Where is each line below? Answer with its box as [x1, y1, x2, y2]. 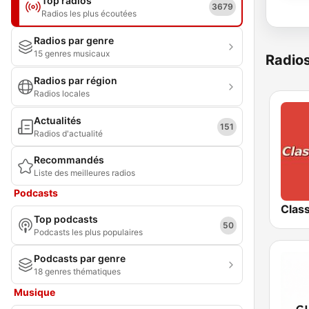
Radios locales [34, 88, 90, 99]
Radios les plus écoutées [41, 8, 137, 19]
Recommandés [34, 154, 104, 166]
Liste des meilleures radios [34, 168, 135, 178]
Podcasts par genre [34, 252, 126, 264]
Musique [14, 286, 55, 298]
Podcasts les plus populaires [34, 227, 143, 237]
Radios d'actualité [34, 128, 103, 139]
